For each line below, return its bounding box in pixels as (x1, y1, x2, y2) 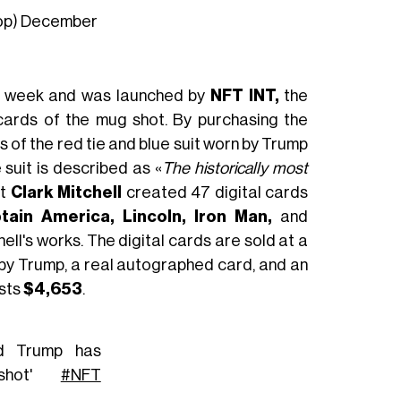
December (21, 13, 98, 30)
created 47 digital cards (122, 184, 309, 201)
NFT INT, (209, 88, 279, 105)
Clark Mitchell (10, 184, 123, 201)
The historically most (162, 160, 309, 177)
